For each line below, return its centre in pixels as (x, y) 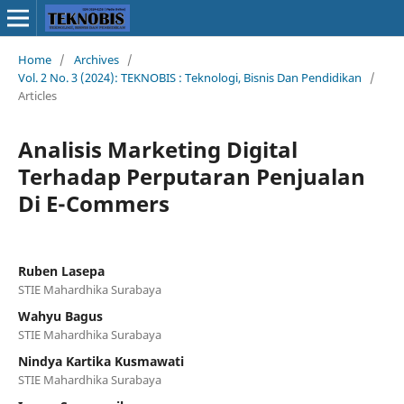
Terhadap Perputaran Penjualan (191, 176)
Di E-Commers (93, 203)
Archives (96, 59)
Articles (37, 95)
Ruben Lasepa (61, 271)
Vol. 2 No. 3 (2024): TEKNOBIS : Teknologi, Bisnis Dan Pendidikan (189, 77)
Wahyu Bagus (60, 316)
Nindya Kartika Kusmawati (101, 361)
